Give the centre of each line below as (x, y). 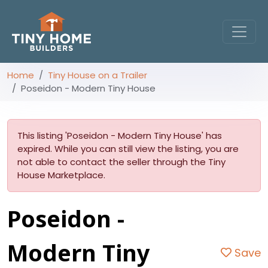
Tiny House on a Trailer (98, 75)
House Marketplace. (61, 175)
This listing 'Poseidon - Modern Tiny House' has (120, 135)
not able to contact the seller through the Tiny (121, 162)
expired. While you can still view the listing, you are (128, 149)
